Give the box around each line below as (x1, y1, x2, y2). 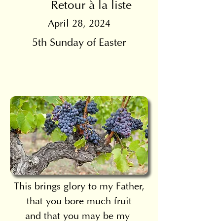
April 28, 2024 (47, 19, 110, 29)
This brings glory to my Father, (13, 182, 145, 192)
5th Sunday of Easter (32, 38, 126, 49)
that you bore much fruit (26, 197, 132, 207)
